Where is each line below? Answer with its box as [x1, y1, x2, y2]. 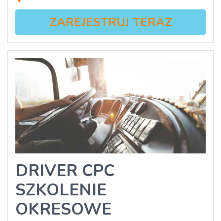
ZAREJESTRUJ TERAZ [49, 14, 172, 31]
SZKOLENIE [15, 179, 107, 202]
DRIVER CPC [15, 159, 114, 183]
